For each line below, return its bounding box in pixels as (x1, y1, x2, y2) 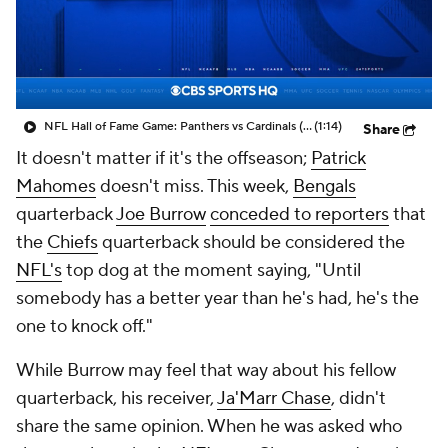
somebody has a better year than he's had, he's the (16, 287, 419, 310)
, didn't (331, 387, 386, 410)
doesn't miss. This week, (96, 175, 293, 198)
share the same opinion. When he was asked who (16, 415, 402, 438)
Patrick (311, 147, 366, 170)
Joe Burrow (116, 203, 206, 226)
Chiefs (47, 231, 98, 254)
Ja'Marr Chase (217, 387, 331, 410)
